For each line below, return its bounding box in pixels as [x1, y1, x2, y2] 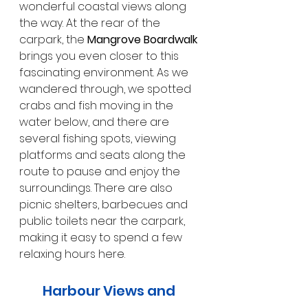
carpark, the [19, 31, 87, 47]
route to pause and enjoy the [19, 163, 183, 179]
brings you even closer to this [19, 47, 181, 64]
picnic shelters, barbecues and [19, 196, 190, 212]
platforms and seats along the [19, 146, 188, 163]
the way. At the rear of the [19, 14, 163, 31]
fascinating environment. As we [19, 64, 191, 80]
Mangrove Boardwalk [87, 31, 197, 47]
